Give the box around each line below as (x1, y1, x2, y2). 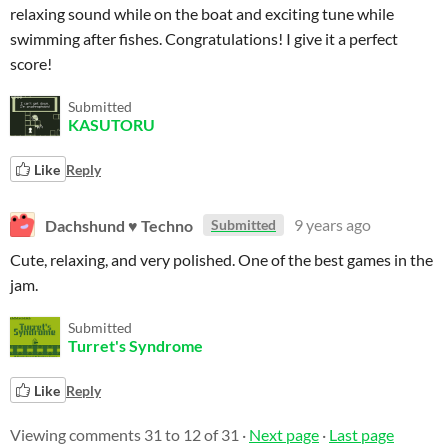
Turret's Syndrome (68, 336, 203, 355)
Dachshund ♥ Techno (45, 215, 193, 234)
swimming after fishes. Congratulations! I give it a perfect (10, 29, 398, 48)
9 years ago (294, 215, 371, 234)
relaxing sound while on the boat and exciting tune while (10, 4, 394, 23)
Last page (329, 425, 394, 444)
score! (10, 54, 52, 73)
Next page (249, 425, 319, 444)
